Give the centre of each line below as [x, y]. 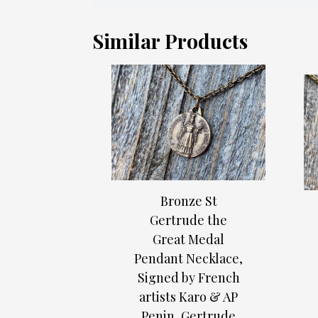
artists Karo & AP [188, 297]
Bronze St [188, 201]
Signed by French [188, 278]
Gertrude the [188, 220]
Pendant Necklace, [188, 259]
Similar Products [170, 40]
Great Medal [188, 240]
